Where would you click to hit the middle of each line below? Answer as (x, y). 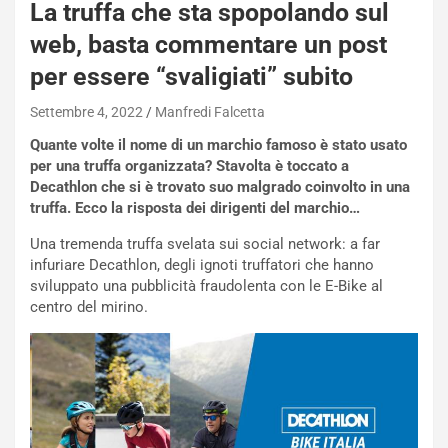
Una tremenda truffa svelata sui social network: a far (205, 243)
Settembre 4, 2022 (86, 111)
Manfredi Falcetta (210, 111)
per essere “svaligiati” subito (191, 76)
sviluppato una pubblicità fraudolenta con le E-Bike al (206, 285)
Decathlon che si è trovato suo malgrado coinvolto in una (220, 186)
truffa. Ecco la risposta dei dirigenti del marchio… (195, 207)
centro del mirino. (89, 306)
